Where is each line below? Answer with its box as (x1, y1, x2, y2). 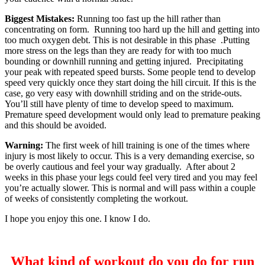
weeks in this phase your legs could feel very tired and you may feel (5, 172, 257, 183)
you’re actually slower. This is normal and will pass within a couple (5, 183, 256, 193)
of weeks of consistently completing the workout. (5, 193, 188, 204)
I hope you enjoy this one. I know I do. (5, 214, 150, 224)
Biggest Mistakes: (5, 14, 75, 24)
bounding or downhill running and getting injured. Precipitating (5, 56, 243, 67)
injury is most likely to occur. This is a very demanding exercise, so (5, 151, 254, 161)
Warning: (5, 140, 43, 151)
